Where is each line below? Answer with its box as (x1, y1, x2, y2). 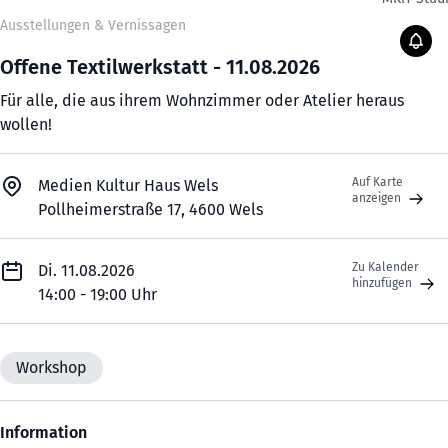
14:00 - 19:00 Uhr (38, 285, 157, 305)
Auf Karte (351, 175, 403, 190)
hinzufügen (351, 276, 415, 291)
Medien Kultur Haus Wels (38, 176, 218, 196)
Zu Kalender (351, 260, 422, 275)
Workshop (16, 358, 87, 378)
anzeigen (351, 191, 404, 206)
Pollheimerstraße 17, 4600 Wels (38, 200, 263, 220)
